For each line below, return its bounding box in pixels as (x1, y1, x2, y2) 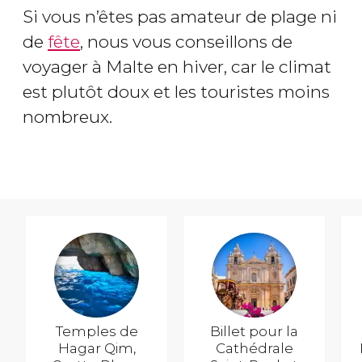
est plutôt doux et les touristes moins (23, 82, 330, 103)
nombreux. (23, 107, 112, 128)
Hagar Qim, (57, 339, 136, 356)
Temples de (55, 322, 138, 339)
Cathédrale (215, 339, 293, 356)
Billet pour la (210, 322, 299, 339)
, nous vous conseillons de (80, 32, 293, 53)
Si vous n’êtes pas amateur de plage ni (23, 6, 337, 27)
